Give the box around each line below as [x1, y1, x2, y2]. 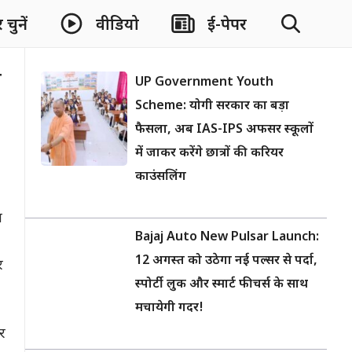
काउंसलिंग [135, 169, 186, 185]
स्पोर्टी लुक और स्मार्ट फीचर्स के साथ [135, 277, 308, 293]
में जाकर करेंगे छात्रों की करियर [135, 145, 284, 162]
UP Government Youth [135, 75, 273, 91]
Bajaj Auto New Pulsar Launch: [135, 229, 319, 246]
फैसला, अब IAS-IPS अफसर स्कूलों [135, 122, 313, 138]
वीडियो [96, 15, 139, 36]
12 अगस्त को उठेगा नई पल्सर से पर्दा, [135, 253, 317, 269]
